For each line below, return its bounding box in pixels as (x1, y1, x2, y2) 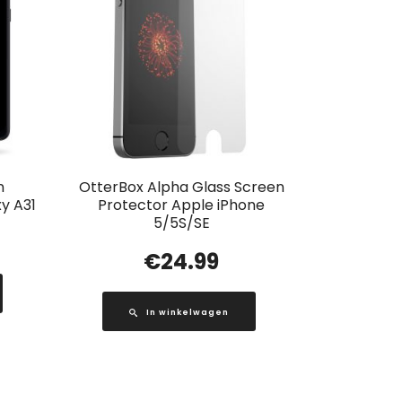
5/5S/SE (153, 213, 210, 234)
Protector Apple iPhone (98, 195, 266, 216)
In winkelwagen (146, 307, 230, 319)
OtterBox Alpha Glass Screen (78, 177, 284, 198)
